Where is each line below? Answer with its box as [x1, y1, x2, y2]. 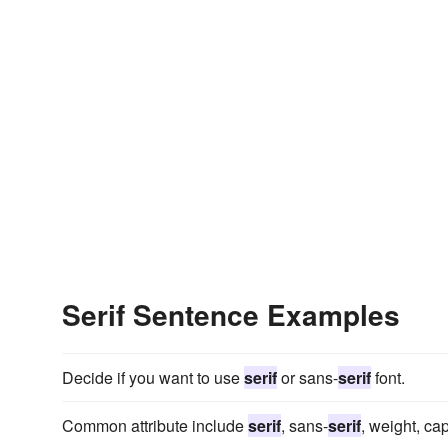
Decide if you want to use [62, 366, 244, 389]
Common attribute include [62, 414, 248, 437]
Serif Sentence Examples [62, 294, 400, 335]
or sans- [277, 366, 338, 389]
